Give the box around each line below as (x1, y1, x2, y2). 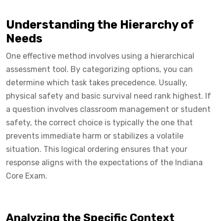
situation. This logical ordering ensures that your (6, 144, 187, 154)
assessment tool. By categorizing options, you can (6, 64, 193, 74)
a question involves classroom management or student (6, 104, 211, 114)
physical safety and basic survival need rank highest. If (6, 91, 211, 101)
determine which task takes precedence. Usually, (6, 77, 187, 87)
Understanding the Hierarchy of (6, 17, 194, 32)
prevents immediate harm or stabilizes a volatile (6, 131, 184, 141)
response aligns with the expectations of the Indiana (6, 157, 203, 167)
